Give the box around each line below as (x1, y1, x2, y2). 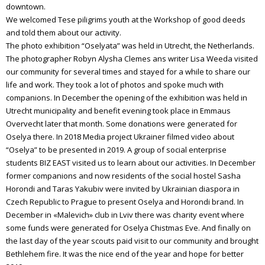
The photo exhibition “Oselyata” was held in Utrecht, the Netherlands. (6, 40, 254, 51)
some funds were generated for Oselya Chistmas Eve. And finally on (6, 222, 251, 233)
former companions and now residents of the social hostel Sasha (6, 170, 241, 181)
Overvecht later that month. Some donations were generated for (6, 118, 237, 129)
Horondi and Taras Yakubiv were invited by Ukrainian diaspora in (6, 183, 240, 194)
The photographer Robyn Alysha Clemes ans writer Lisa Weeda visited (6, 53, 258, 64)
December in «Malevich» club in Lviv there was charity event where (6, 209, 244, 220)
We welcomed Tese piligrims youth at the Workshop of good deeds (6, 14, 245, 25)
